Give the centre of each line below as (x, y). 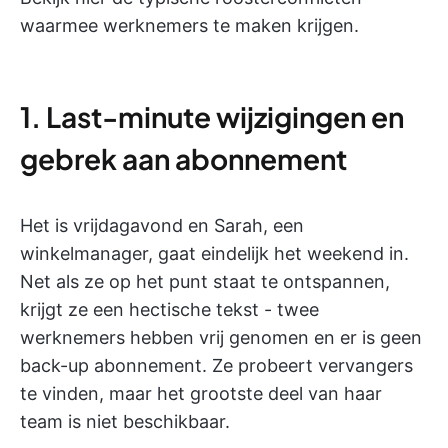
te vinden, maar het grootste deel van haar (201, 393)
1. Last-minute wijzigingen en (212, 116)
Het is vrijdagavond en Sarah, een (162, 225)
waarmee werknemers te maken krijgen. (189, 25)
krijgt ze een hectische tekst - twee (169, 309)
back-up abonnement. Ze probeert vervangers (216, 365)
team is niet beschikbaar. (125, 421)
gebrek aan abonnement (183, 158)
